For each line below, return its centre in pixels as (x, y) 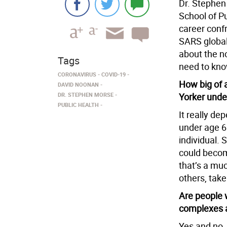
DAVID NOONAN (78, 84)
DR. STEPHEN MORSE (86, 94)
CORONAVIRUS (77, 74)
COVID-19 (113, 74)
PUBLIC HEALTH (78, 105)
